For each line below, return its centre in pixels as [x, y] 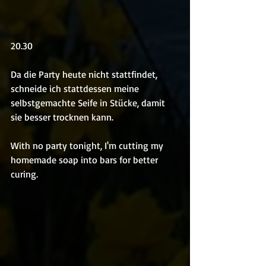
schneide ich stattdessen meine [76, 88]
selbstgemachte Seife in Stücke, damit [89, 102]
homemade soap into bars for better [85, 159]
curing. [24, 174]
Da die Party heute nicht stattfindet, [85, 74]
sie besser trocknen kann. [62, 117]
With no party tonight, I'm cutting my [88, 145]
